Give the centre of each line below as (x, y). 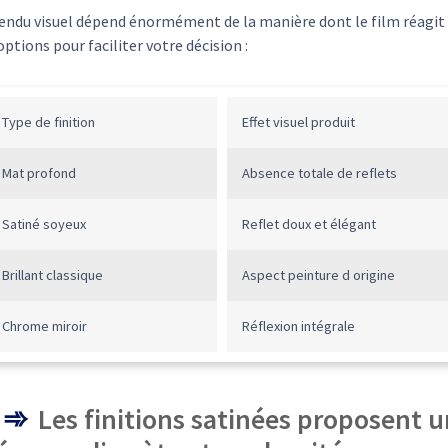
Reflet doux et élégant (308, 224)
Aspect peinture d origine (318, 275)
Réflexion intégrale (298, 326)
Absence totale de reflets (319, 173)
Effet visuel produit (298, 122)
